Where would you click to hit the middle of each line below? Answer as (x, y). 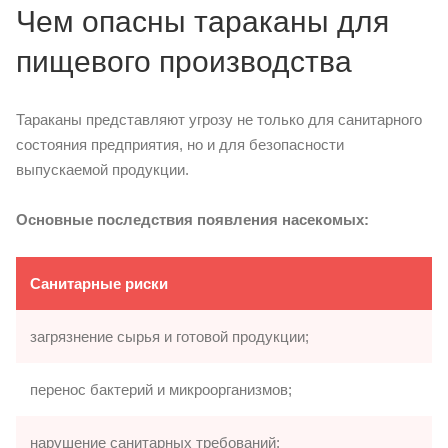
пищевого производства (184, 61)
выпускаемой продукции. (102, 169)
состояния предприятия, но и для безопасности (180, 144)
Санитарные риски (99, 283)
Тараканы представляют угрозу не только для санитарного (219, 119)
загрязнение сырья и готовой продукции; (169, 336)
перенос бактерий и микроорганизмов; (161, 389)
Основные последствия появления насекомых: (192, 219)
